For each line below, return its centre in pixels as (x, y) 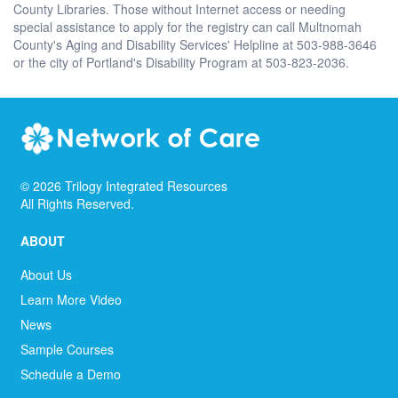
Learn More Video (71, 299)
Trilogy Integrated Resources (146, 185)
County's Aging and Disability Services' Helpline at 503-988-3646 (195, 44)
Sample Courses (67, 349)
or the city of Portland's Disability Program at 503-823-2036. (181, 62)
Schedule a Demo (71, 374)
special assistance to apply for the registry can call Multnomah (187, 26)
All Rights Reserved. (77, 203)
